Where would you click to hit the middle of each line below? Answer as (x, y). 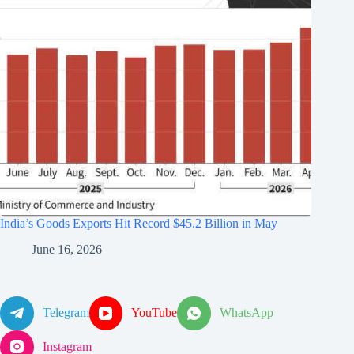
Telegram (66, 313)
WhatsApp (247, 313)
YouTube (154, 313)
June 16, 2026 (67, 249)
